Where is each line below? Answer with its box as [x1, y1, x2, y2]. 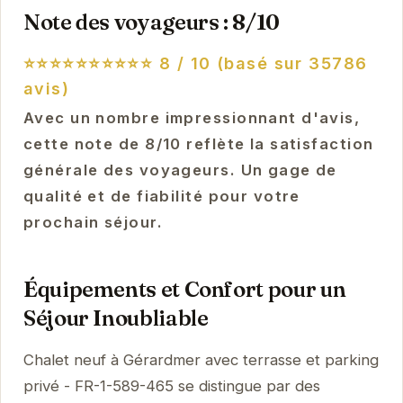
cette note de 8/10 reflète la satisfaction [22, 134, 374, 153]
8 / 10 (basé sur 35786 [153, 53, 368, 73]
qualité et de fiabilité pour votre [22, 186, 300, 205]
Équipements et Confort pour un [22, 275, 346, 302]
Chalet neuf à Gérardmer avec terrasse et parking [22, 350, 379, 369]
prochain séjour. [22, 212, 163, 231]
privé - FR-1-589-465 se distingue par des [22, 376, 320, 395]
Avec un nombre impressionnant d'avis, [22, 108, 361, 127]
